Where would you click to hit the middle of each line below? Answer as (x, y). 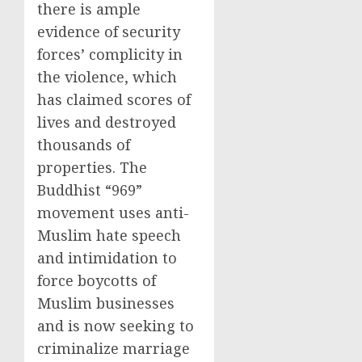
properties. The (92, 167)
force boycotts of (97, 280)
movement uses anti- (113, 213)
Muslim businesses (106, 303)
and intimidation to (107, 258)
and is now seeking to (116, 326)
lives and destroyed (107, 122)
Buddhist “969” (90, 190)
